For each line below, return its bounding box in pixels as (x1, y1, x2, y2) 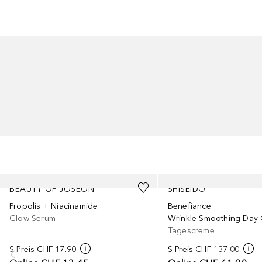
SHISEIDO (167, 184, 206, 194)
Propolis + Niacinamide (9, 201, 98, 211)
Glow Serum (9, 213, 56, 223)
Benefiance (167, 201, 211, 211)
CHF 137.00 (195, 244, 240, 254)
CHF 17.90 (37, 244, 77, 254)
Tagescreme (167, 226, 215, 236)
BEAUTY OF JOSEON (9, 184, 94, 194)
